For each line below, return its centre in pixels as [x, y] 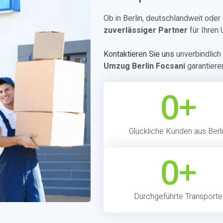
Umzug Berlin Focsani [145, 66]
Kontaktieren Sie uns [139, 54]
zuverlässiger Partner [146, 30]
